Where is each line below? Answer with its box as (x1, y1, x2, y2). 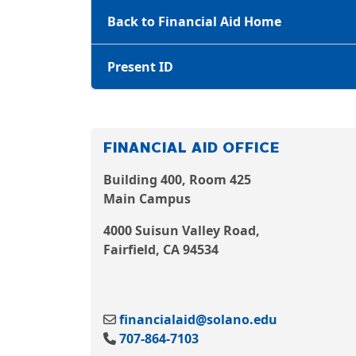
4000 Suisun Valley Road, (103, 222, 260, 239)
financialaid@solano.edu (119, 311, 277, 328)
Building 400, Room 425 (103, 171, 251, 188)
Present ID (107, 58, 173, 75)
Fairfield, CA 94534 (103, 241, 219, 258)
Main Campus (103, 190, 191, 207)
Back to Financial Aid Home (107, 13, 281, 30)
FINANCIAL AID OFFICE (103, 141, 280, 156)
